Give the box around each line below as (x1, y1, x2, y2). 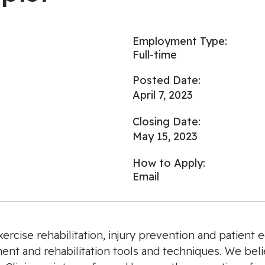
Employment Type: (132, 34, 227, 48)
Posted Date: (132, 73, 201, 87)
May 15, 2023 (132, 130, 198, 143)
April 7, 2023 (132, 88, 193, 102)
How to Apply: (132, 156, 205, 170)
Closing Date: (132, 115, 201, 128)
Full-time (132, 48, 177, 62)
